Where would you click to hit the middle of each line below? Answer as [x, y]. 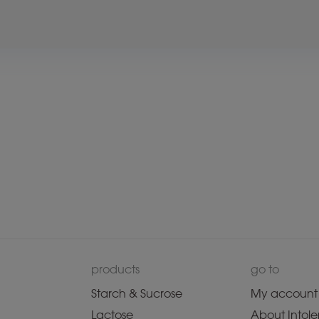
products [115, 270]
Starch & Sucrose [137, 294]
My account [284, 294]
